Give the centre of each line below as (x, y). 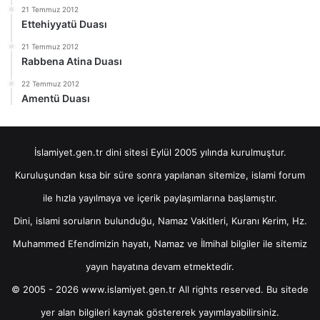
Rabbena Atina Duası (72, 61)
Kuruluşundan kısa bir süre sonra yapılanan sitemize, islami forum (160, 175)
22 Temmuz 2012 (50, 83)
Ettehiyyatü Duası (64, 24)
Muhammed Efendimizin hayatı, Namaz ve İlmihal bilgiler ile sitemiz (160, 243)
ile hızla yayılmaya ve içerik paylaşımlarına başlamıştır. (160, 197)
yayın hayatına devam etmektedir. (160, 266)
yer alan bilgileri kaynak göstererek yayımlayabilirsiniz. (160, 312)
